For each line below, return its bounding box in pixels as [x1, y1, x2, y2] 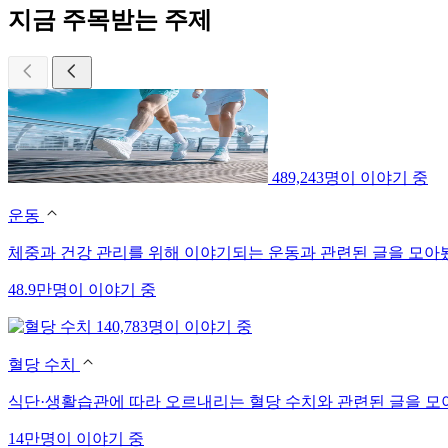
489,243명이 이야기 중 [272, 168, 428, 186]
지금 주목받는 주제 [8, 6, 212, 33]
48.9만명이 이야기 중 [8, 280, 156, 298]
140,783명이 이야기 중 [96, 317, 252, 335]
